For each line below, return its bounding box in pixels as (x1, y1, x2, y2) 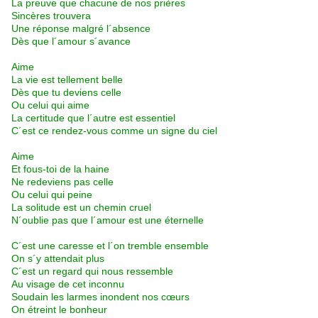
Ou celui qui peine (11, 189, 92, 201)
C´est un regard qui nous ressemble (11, 265, 173, 278)
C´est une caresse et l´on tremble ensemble (11, 240, 209, 252)
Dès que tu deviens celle (11, 87, 121, 99)
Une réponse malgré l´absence (11, 23, 150, 35)
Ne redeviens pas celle (11, 176, 114, 188)
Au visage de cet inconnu (11, 278, 124, 290)
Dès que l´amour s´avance (11, 35, 131, 48)
